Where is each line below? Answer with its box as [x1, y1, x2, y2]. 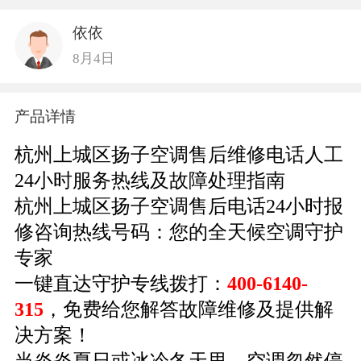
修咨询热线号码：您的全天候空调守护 [14, 221, 343, 243]
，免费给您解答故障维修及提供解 [43, 298, 334, 320]
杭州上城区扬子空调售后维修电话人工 [14, 143, 343, 165]
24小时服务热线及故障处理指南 [14, 169, 285, 191]
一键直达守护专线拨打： [14, 272, 227, 294]
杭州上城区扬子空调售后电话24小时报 [14, 195, 343, 217]
